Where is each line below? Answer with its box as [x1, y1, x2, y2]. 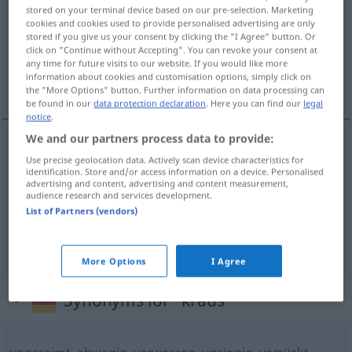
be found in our [26, 97, 94, 109]
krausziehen [82, 229, 148, 247]
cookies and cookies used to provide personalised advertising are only [26, 16, 316, 29]
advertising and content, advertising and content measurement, [26, 177, 289, 189]
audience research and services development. [26, 189, 213, 201]
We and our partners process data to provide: [26, 130, 275, 146]
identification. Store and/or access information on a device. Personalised [26, 165, 324, 178]
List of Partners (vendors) [26, 204, 138, 217]
